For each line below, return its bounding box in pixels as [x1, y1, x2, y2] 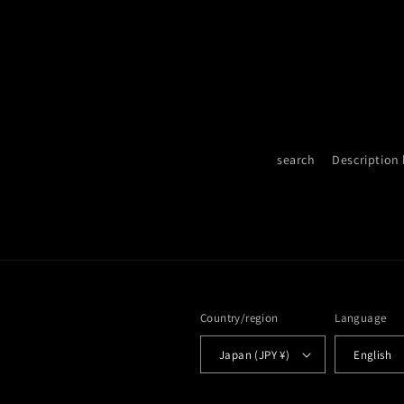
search [277, 151, 316, 168]
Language [335, 310, 387, 326]
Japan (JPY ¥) [219, 346, 290, 363]
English [353, 346, 391, 363]
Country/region [200, 310, 279, 326]
